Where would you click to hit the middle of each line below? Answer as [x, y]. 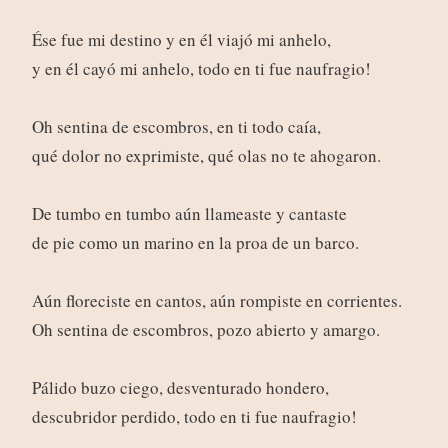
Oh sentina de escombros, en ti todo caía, [176, 127]
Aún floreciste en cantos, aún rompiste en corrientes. [216, 301]
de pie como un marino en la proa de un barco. [195, 243]
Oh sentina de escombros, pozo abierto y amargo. [205, 330]
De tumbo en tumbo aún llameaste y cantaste [189, 214]
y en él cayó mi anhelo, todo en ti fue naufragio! [201, 69]
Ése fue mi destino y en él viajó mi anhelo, [181, 40]
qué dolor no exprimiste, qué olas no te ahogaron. [206, 156]
